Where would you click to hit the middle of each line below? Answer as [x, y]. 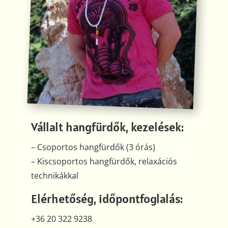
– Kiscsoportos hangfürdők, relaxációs [104, 162]
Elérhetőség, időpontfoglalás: [107, 199]
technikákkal [54, 176]
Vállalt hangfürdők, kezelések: [107, 127]
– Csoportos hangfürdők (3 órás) [93, 147]
